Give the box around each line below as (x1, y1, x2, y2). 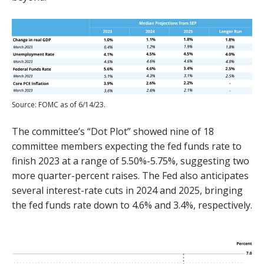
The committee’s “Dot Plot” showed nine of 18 (12, 124, 214, 138)
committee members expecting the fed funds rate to (12, 139, 242, 153)
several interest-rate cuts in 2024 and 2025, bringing (12, 183, 243, 197)
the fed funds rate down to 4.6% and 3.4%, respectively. (12, 198, 252, 212)
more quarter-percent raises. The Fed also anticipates (12, 169, 249, 182)
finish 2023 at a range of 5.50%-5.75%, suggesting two (12, 154, 249, 167)
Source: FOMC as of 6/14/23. (12, 99, 105, 110)
